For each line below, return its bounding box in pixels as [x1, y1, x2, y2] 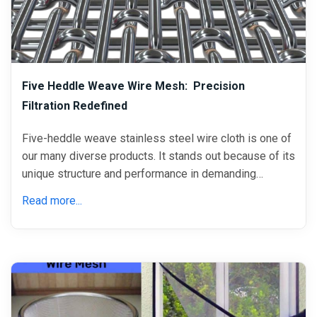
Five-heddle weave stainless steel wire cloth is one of [22, 131, 292, 145]
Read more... [22, 193, 82, 207]
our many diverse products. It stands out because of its [22, 149, 295, 163]
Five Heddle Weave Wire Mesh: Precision [22, 79, 245, 93]
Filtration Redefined [22, 99, 127, 113]
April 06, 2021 [226, 270, 295, 284]
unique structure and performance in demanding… [22, 166, 263, 180]
